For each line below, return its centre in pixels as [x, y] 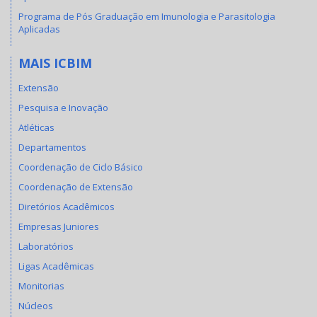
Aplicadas [39, 29]
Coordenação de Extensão [76, 186]
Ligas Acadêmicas [56, 266]
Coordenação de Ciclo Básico [81, 167]
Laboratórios [46, 246]
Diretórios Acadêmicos [67, 206]
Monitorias [41, 286]
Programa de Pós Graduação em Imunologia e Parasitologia [147, 17]
